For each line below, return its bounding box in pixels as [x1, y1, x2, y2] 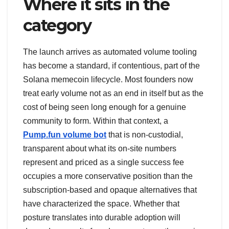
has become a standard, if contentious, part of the [23, 61, 200, 70]
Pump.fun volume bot [23, 130, 106, 139]
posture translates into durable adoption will [23, 213, 180, 222]
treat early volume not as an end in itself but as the [23, 88, 203, 98]
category [23, 15, 91, 35]
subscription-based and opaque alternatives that [23, 185, 197, 194]
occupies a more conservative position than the [23, 171, 193, 180]
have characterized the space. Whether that [23, 199, 179, 208]
